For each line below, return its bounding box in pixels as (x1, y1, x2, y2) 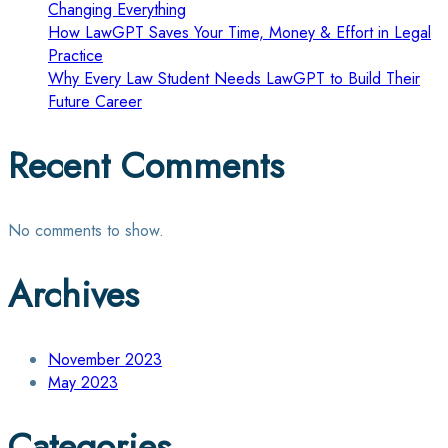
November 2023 (48, 347, 162, 371)
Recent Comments (8, 139, 284, 193)
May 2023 (48, 370, 118, 394)
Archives (8, 268, 139, 321)
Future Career (48, 90, 142, 114)
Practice (48, 44, 103, 68)
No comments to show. (8, 219, 164, 243)
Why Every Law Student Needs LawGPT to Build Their (48, 67, 420, 91)
